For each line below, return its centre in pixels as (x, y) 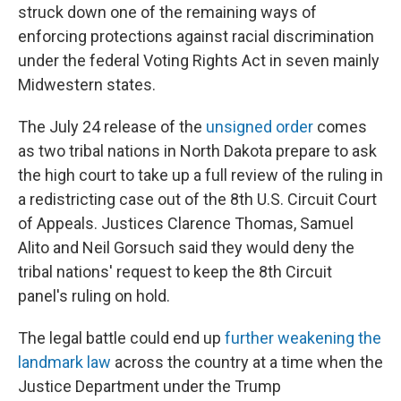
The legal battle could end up (121, 338)
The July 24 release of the (112, 127)
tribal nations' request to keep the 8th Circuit (175, 272)
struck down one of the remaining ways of (167, 12)
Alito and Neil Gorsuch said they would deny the (186, 247)
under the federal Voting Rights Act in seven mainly (199, 60)
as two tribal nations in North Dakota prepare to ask (197, 151)
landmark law (64, 362)
